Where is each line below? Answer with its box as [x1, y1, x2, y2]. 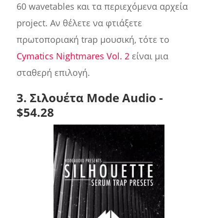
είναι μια [129, 50, 168, 62]
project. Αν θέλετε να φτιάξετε [16, 17, 142, 29]
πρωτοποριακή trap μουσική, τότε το [16, 34, 169, 46]
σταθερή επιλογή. [16, 67, 90, 79]
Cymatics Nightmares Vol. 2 [16, 50, 129, 62]
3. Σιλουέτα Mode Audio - [16, 90, 163, 106]
